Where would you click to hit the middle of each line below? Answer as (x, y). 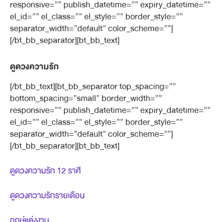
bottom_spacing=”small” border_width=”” (86, 98)
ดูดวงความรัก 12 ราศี (45, 171)
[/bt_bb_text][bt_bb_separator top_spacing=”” (93, 86)
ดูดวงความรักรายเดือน (47, 195)
